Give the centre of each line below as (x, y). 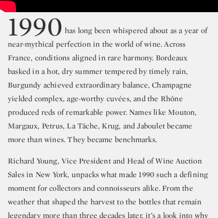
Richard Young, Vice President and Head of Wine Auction (105, 161)
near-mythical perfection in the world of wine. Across (97, 44)
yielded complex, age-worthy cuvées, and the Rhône (95, 99)
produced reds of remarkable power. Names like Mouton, (102, 112)
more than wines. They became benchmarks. (82, 139)
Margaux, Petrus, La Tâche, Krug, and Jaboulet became (100, 126)
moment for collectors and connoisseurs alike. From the (100, 188)
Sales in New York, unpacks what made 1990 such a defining (108, 174)
